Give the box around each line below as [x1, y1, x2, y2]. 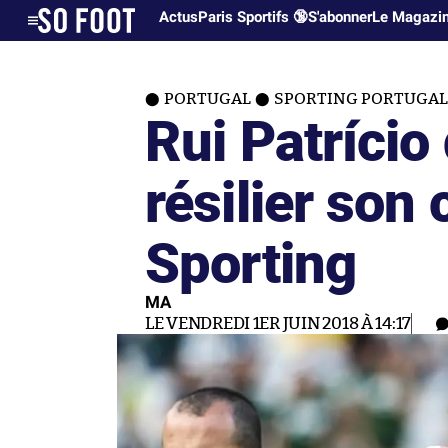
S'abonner [308, 8, 373, 26]
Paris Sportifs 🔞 [198, 8, 309, 26]
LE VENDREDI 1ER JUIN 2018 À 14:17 [145, 315, 412, 332]
